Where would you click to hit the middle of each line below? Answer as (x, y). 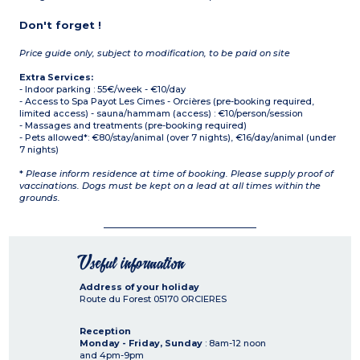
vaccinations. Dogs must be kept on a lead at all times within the (170, 186)
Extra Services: (57, 78)
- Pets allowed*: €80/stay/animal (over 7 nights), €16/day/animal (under (178, 138)
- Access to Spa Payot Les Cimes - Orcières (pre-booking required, (167, 102)
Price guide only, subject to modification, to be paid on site (155, 53)
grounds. (40, 198)
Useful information (132, 264)
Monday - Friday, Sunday (141, 344)
